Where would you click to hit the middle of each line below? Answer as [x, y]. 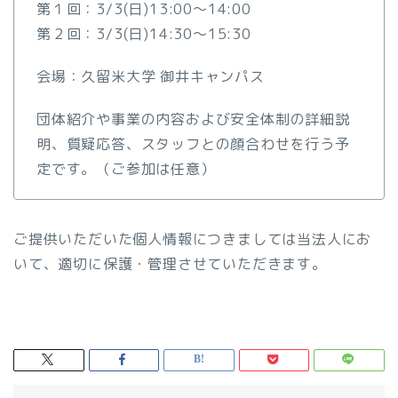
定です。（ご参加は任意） [126, 168]
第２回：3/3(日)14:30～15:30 [144, 33]
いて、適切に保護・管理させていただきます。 [170, 263]
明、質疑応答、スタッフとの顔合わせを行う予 [193, 143]
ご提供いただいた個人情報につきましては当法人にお [193, 239]
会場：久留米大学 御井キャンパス [151, 76]
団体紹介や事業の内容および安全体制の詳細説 [193, 119]
